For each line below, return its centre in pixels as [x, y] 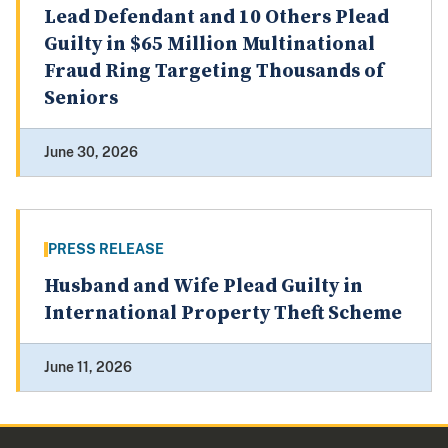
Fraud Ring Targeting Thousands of [214, 72]
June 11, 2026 [88, 367]
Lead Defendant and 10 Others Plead [216, 18]
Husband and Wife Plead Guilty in [203, 287]
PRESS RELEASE [106, 249]
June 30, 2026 [91, 152]
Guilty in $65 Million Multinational [209, 45]
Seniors [81, 99]
